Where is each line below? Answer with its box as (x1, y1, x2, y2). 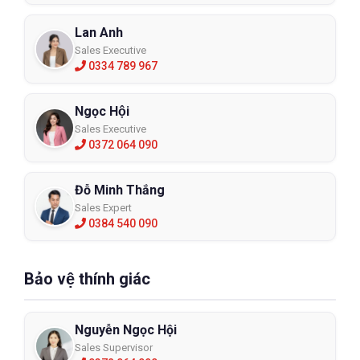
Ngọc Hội (75, 103, 129, 119)
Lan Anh (75, 24, 123, 40)
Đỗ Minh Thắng (75, 182, 165, 198)
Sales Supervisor (75, 341, 153, 354)
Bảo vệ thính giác (24, 268, 150, 288)
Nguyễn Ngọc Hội (75, 321, 177, 337)
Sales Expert (75, 201, 132, 214)
